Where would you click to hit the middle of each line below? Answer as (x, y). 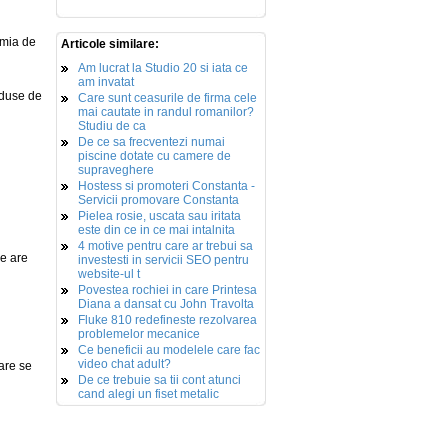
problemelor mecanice (139, 334)
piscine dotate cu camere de (154, 156)
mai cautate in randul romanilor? (166, 112)
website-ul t (109, 274)
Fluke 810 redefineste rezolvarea (167, 320)
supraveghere (116, 170)
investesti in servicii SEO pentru (163, 260)
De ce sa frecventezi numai (151, 142)
